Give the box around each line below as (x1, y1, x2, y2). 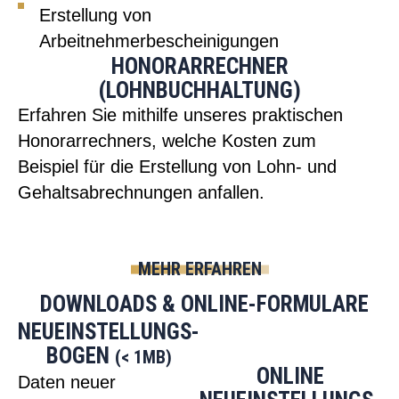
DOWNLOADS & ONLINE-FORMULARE (39, 291, 369, 318)
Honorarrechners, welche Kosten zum (18, 131, 316, 151)
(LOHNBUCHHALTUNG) (98, 77, 301, 104)
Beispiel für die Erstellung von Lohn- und (18, 157, 337, 177)
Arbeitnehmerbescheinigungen (38, 31, 279, 52)
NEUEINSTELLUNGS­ (18, 319, 199, 346)
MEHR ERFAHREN (137, 258, 262, 281)
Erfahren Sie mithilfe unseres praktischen (18, 105, 343, 126)
